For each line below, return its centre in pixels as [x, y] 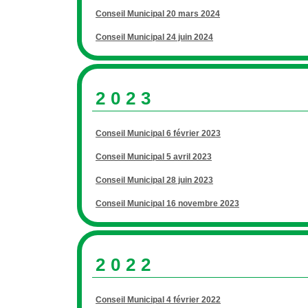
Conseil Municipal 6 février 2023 [158, 133]
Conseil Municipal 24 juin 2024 [154, 37]
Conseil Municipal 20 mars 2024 [158, 14]
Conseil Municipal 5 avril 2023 [154, 157]
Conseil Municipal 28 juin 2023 [154, 180]
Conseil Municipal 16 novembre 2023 [167, 203]
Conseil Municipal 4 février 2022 [158, 300]
